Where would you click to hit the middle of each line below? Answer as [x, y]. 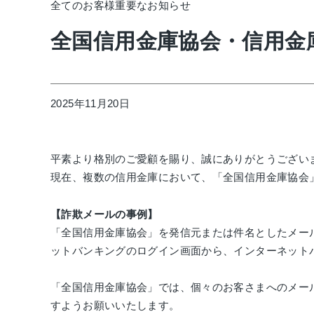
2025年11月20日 [90, 103]
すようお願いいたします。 [115, 305]
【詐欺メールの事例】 [104, 214]
